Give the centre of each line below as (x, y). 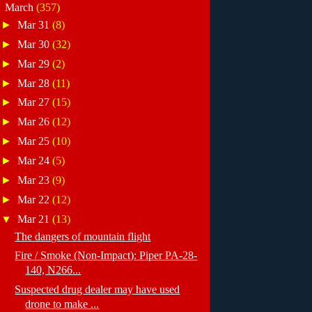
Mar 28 (35, 83)
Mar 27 (35, 102)
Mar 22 (35, 199)
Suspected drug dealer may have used (97, 290)
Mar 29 (35, 63)
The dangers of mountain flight (83, 236)
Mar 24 (35, 161)
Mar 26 (35, 122)
